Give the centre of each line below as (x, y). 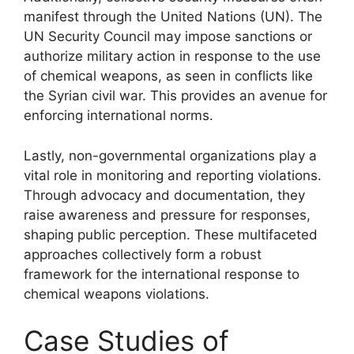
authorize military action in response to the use (172, 56)
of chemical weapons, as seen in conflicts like (168, 76)
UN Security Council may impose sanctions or (168, 36)
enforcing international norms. (119, 115)
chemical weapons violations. (117, 294)
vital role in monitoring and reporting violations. (173, 175)
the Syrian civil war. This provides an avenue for (175, 96)
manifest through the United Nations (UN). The (173, 17)
